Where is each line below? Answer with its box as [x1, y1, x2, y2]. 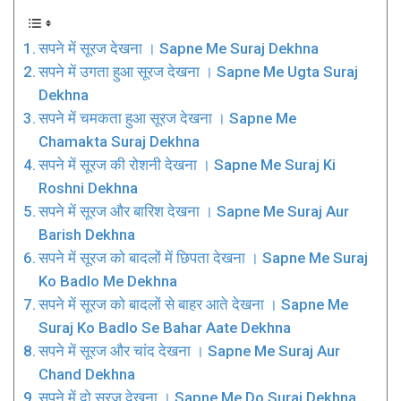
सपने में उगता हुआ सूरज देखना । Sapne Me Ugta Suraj [38, 62, 359, 81]
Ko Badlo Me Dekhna [38, 271, 178, 290]
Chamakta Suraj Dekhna [38, 132, 200, 150]
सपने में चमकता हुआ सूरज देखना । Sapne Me [38, 108, 297, 127]
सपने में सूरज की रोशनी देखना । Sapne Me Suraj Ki [38, 155, 337, 174]
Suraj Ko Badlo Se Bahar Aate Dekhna [38, 318, 292, 337]
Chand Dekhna [38, 364, 136, 383]
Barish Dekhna [38, 225, 136, 243]
